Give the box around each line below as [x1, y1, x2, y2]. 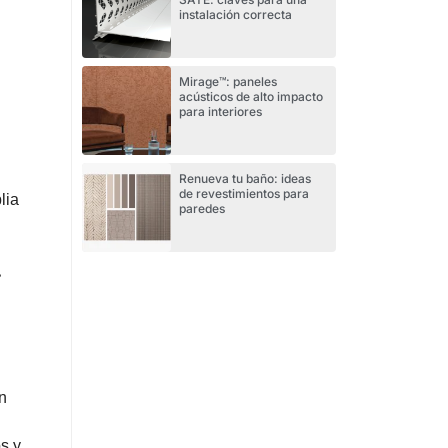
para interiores [179, 104, 263, 119]
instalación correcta [179, 7, 296, 23]
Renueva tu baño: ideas [179, 170, 312, 186]
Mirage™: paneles [179, 74, 278, 89]
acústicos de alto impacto [179, 89, 324, 104]
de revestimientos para [179, 185, 310, 201]
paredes [179, 200, 226, 216]
